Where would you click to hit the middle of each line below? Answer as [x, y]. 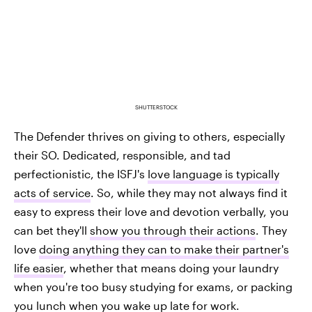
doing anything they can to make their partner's [164, 249]
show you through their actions [173, 230]
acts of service [52, 192]
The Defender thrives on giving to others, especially [149, 136]
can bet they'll [52, 230]
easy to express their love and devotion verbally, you [151, 211]
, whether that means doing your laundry [171, 267]
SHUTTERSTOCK [156, 107]
